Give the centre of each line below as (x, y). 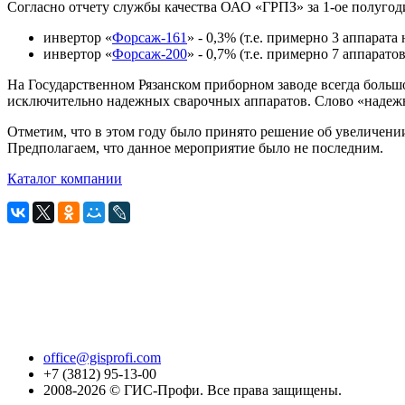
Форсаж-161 (150, 38)
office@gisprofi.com (102, 358)
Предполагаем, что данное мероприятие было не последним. (195, 148)
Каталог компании (65, 179)
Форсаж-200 (150, 54)
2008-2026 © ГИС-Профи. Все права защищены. (193, 391)
